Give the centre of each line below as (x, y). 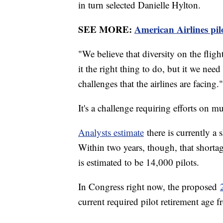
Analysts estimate (111, 132)
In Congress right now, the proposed (149, 186)
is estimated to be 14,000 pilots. (139, 162)
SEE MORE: (106, 29)
